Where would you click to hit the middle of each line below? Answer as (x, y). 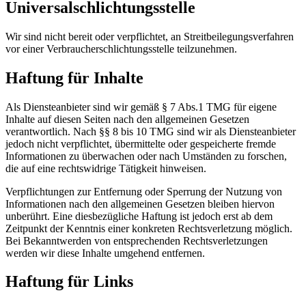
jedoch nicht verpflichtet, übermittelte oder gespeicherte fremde (141, 143)
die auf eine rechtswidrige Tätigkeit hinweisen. (106, 168)
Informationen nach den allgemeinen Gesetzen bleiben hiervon (140, 204)
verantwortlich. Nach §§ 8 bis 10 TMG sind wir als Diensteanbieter (151, 131)
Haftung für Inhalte (74, 78)
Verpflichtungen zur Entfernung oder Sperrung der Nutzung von (144, 191)
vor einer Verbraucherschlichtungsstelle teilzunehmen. (121, 48)
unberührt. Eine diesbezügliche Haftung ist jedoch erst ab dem (139, 216)
